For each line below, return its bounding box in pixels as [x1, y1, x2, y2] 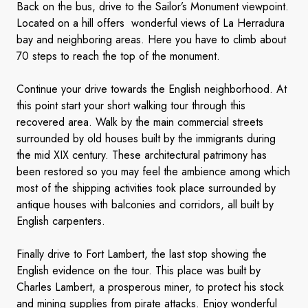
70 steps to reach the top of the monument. [16, 48, 223, 64]
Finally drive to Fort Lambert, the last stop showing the [16, 246, 267, 262]
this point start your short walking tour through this [16, 98, 245, 113]
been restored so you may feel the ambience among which [16, 164, 290, 179]
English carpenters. [16, 213, 109, 229]
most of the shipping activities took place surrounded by [16, 180, 276, 196]
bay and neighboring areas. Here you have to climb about [16, 32, 286, 47]
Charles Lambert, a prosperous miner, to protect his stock [16, 279, 284, 295]
